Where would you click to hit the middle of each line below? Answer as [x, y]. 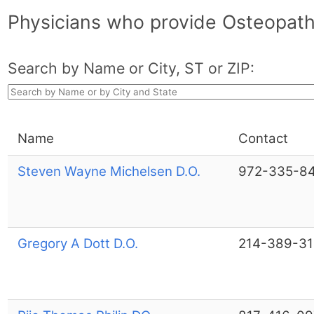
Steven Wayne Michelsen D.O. [109, 171]
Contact [263, 138]
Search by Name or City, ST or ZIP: [131, 68]
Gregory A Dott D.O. [77, 243]
